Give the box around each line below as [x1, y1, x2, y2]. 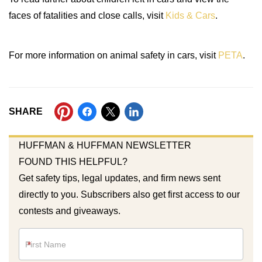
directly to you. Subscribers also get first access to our [18, 189, 240, 199]
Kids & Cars [166, 11, 215, 20]
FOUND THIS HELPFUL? [18, 157, 127, 167]
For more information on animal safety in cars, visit [9, 50, 218, 60]
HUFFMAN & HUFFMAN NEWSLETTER [18, 140, 191, 150]
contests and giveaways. [18, 206, 120, 216]
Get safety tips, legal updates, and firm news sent [18, 173, 220, 183]
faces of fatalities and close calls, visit [9, 11, 166, 20]
